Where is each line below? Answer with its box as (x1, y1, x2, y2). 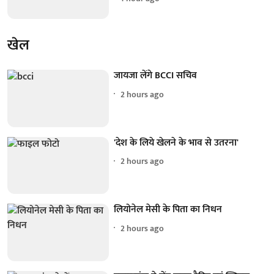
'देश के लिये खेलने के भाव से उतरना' (114, 134, 239, 151)
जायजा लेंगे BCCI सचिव (114, 67, 198, 84)
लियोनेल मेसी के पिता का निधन (114, 201, 223, 218)
